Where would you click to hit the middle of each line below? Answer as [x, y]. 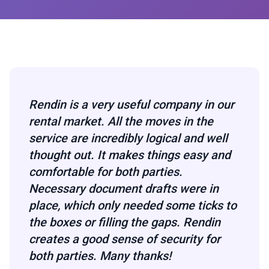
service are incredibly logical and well [128, 138]
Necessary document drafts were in [124, 188]
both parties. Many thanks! [100, 255]
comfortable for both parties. [106, 171]
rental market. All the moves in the [121, 121]
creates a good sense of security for [125, 239]
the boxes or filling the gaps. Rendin [125, 222]
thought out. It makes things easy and [130, 155]
